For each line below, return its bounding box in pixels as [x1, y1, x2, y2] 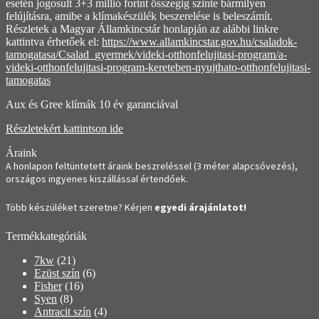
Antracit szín [34, 305, 91, 318]
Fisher [34, 279, 62, 292]
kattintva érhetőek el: [6, 35, 102, 48]
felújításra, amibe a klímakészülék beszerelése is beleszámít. [6, 9, 273, 22]
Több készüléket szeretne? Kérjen [6, 201, 155, 214]
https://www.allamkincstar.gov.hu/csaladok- [102, 35, 297, 48]
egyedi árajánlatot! [155, 201, 246, 214]
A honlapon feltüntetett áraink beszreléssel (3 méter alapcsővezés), [6, 159, 298, 172]
